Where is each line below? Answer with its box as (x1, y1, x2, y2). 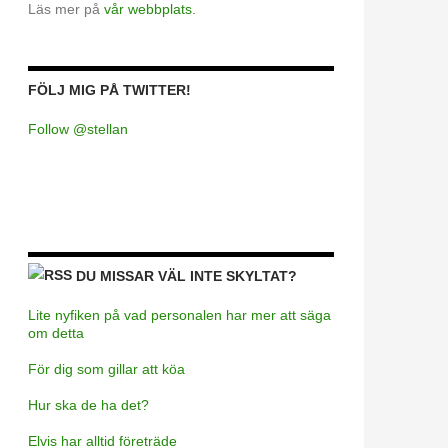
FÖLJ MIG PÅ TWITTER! (28, 82, 191, 98)
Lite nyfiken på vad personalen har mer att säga (28, 307, 331, 323)
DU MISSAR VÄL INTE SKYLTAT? (76, 268, 297, 284)
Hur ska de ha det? (28, 397, 149, 413)
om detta (28, 325, 84, 341)
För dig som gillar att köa (28, 361, 185, 377)
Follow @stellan (28, 121, 128, 137)
